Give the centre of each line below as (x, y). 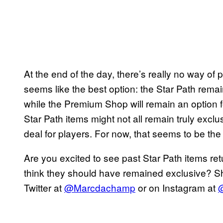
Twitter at (44, 188)
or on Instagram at (177, 188)
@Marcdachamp (100, 188)
